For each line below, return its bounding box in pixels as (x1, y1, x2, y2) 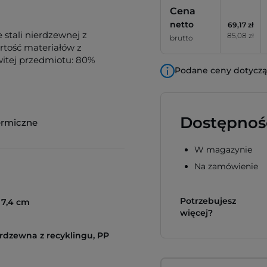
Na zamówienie (194, 161, 258, 172)
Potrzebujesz (180, 195, 236, 206)
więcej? (180, 207, 213, 218)
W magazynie (194, 144, 252, 155)
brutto (170, 33, 193, 42)
